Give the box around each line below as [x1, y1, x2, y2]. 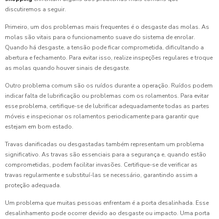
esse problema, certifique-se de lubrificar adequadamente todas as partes [5, 102, 209, 110]
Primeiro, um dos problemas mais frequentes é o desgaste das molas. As [5, 22, 209, 31]
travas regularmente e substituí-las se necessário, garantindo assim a [5, 171, 197, 179]
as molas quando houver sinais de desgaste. [5, 64, 130, 72]
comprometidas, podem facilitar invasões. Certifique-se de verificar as [5, 160, 197, 169]
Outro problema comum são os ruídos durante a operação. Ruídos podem [5, 81, 213, 89]
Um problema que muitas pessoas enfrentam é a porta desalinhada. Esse [5, 198, 209, 207]
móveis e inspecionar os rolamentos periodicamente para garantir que [5, 112, 198, 120]
